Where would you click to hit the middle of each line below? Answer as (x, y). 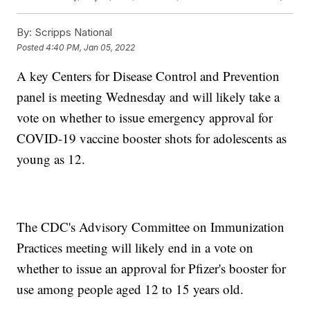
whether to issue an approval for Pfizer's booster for (152, 268)
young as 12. (51, 159)
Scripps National (72, 33)
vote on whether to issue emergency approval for (145, 118)
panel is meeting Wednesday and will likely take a (148, 97)
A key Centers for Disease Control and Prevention (148, 76)
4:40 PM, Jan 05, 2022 (91, 47)
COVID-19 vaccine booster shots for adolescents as (152, 138)
